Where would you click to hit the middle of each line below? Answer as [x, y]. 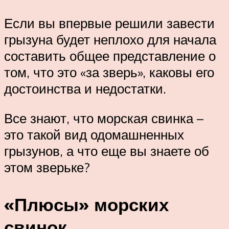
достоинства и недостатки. [85, 89]
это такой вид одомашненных [94, 134]
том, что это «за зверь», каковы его [109, 72]
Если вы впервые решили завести [109, 23]
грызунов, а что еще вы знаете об [107, 151]
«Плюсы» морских [86, 204]
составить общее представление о [110, 56]
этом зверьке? [47, 167]
